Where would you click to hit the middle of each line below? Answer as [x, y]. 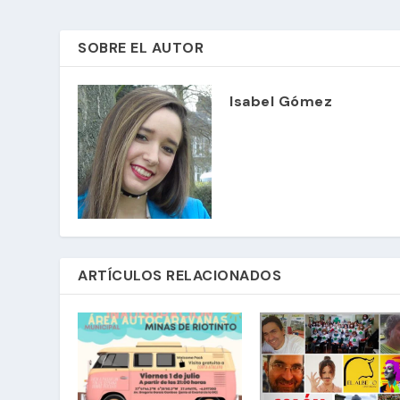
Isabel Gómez [281, 102]
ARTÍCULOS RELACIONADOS [180, 276]
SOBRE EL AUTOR [141, 48]
